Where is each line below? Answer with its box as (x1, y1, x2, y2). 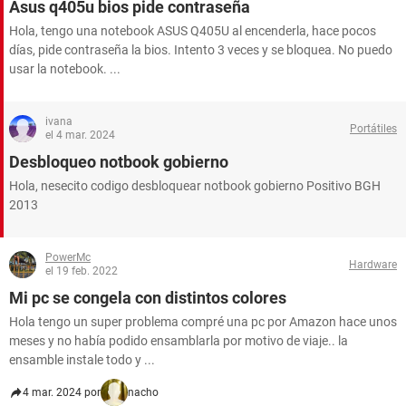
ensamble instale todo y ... (9, 353, 155, 367)
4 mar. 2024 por (23, 386, 101, 399)
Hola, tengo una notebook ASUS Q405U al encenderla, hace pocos (9, 24, 376, 38)
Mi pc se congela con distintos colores (9, 288, 286, 307)
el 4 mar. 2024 (45, 129, 115, 141)
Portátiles (350, 121, 397, 135)
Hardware (349, 257, 397, 271)
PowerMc (45, 251, 91, 264)
